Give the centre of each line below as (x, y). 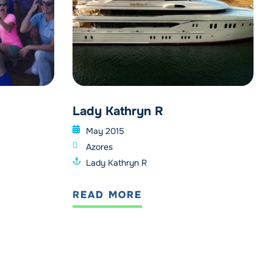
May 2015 (105, 131)
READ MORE (107, 195)
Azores (99, 147)
